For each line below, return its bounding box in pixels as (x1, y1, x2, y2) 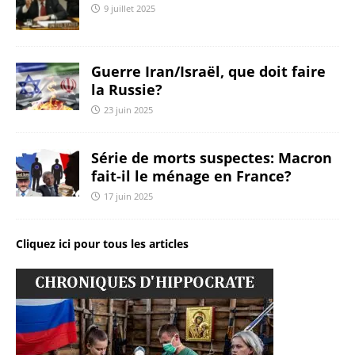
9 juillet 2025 (104, 2, 155, 15)
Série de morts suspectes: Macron (91, 148, 332, 168)
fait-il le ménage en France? (91, 166, 292, 186)
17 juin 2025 (104, 190, 153, 203)
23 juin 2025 (104, 104, 153, 116)
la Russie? (91, 80, 162, 100)
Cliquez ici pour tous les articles (16, 236, 189, 252)
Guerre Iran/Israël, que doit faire (91, 62, 326, 82)
